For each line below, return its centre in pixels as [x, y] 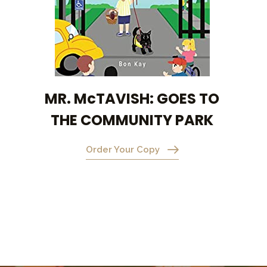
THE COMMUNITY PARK [132, 120]
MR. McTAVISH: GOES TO [132, 98]
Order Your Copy [122, 149]
